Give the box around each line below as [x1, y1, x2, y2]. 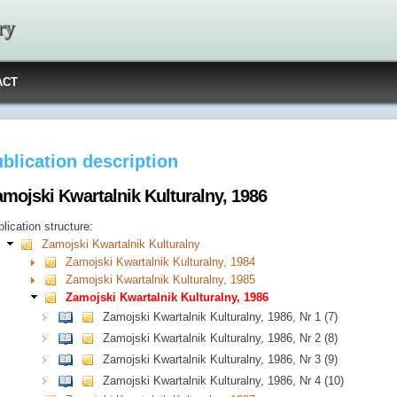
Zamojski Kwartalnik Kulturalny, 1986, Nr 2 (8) [103, 331, 339, 346]
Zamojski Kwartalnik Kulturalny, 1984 [66, 255, 256, 269]
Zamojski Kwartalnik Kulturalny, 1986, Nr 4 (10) [103, 374, 345, 388]
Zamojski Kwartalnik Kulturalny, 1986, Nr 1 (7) [103, 310, 339, 324]
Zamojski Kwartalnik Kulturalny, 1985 [66, 273, 256, 287]
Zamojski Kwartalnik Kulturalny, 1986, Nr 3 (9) [103, 353, 339, 367]
